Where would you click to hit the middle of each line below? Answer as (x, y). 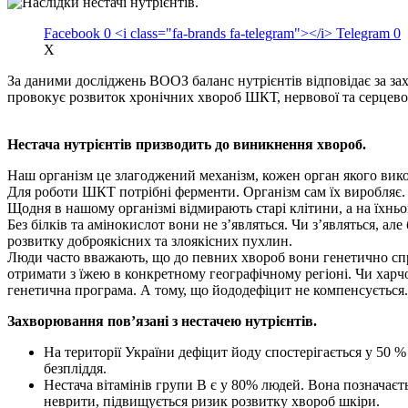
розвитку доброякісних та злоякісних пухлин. (150, 240)
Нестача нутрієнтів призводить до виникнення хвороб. (187, 144)
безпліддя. (75, 368)
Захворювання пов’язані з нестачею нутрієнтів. (162, 321)
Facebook (72, 33)
